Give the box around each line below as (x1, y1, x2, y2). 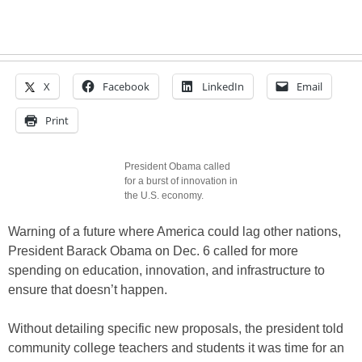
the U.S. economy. (124, 190, 204, 201)
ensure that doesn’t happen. (8, 283, 167, 297)
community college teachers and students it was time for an (8, 341, 344, 355)
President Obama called (124, 161, 230, 172)
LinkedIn (202, 79, 244, 94)
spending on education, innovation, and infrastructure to (8, 263, 325, 277)
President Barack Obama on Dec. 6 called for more (8, 244, 298, 258)
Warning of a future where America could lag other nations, (8, 225, 341, 238)
